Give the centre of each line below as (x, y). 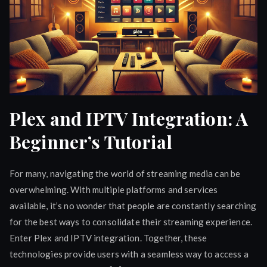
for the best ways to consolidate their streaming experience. (131, 221)
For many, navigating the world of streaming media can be (125, 173)
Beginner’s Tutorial (91, 142)
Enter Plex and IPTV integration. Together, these (108, 237)
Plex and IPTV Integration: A (129, 118)
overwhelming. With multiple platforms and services (114, 189)
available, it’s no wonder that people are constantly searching (133, 205)
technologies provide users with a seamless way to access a (129, 254)
